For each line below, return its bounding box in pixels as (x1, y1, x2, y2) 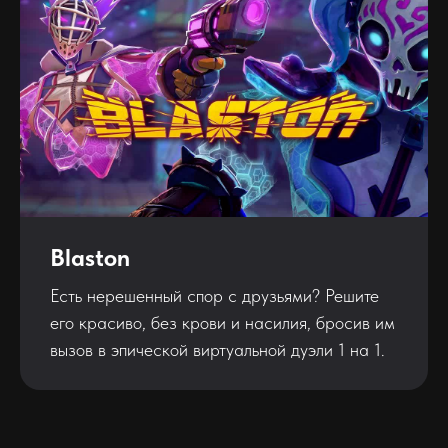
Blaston (50, 242, 130, 272)
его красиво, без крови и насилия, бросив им (50, 311, 395, 333)
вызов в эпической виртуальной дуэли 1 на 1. (50, 338, 385, 360)
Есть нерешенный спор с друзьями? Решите (50, 284, 379, 306)
